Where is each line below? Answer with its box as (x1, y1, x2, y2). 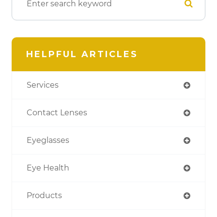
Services (27, 80, 59, 90)
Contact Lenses (27, 108, 87, 117)
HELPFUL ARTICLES (26, 49, 138, 60)
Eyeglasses (27, 136, 69, 145)
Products (27, 191, 62, 200)
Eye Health (27, 163, 69, 172)
